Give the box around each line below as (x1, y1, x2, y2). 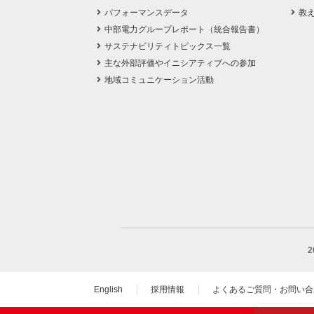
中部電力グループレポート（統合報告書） (104, 25, 265, 35)
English (94, 285, 123, 295)
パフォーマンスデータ (104, 8, 189, 18)
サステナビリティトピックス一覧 (104, 41, 231, 52)
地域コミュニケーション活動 (104, 75, 214, 86)
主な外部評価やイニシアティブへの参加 (104, 58, 257, 69)
